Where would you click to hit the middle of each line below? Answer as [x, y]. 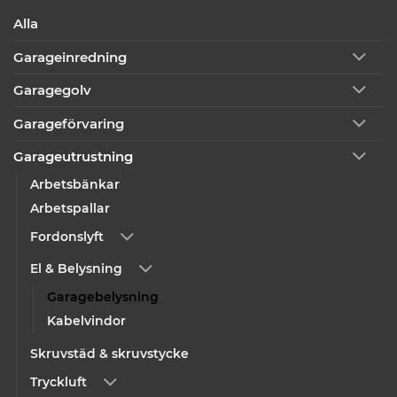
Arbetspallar [70, 209]
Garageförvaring [69, 123]
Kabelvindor [86, 321]
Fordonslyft [67, 236]
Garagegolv [52, 90]
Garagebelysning [103, 297]
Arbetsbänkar [75, 185]
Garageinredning [70, 57]
